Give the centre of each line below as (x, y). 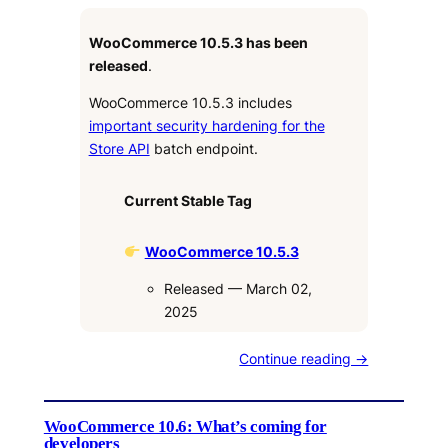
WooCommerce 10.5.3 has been (198, 42)
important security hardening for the (206, 126)
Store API (119, 149)
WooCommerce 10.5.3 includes (190, 103)
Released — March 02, (238, 289)
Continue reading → (304, 358)
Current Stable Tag (188, 200)
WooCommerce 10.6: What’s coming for (185, 426)
